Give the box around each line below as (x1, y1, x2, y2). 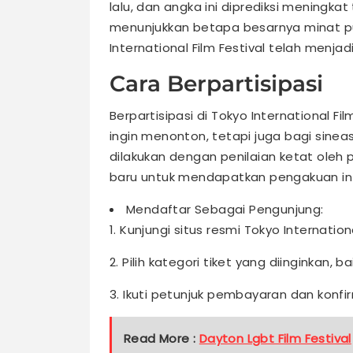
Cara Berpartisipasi (110, 70, 323, 98)
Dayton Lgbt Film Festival (199, 330, 351, 347)
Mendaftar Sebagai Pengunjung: (126, 201, 324, 218)
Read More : (124, 330, 199, 347)
